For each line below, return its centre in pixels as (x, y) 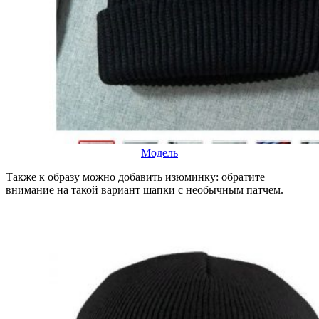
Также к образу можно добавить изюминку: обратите (135, 177)
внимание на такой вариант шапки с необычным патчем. (145, 189)
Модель (159, 152)
